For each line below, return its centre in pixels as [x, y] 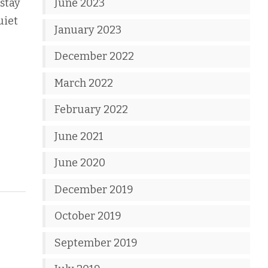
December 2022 [95, 56]
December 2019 [94, 189]
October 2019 [88, 216]
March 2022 [84, 83]
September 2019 [96, 243]
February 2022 [92, 109]
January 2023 [88, 30]
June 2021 [79, 136]
